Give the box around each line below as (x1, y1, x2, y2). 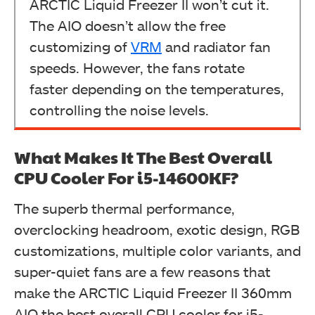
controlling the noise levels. (30, 101, 209, 118)
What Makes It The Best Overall (14, 145, 272, 169)
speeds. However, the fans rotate (30, 59, 245, 76)
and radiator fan (162, 38, 271, 55)
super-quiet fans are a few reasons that (14, 263, 271, 280)
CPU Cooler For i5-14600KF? (14, 165, 238, 189)
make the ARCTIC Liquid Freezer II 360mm (14, 284, 292, 301)
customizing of (30, 38, 131, 55)
